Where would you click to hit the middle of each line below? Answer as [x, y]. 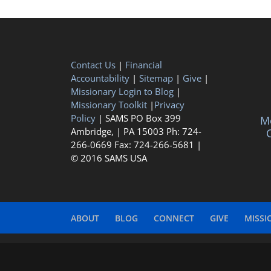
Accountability [100, 78]
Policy [83, 118]
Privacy [169, 105]
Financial [144, 65]
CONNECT [174, 218]
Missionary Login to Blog [122, 92]
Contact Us [93, 65]
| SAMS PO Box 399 [138, 118]
